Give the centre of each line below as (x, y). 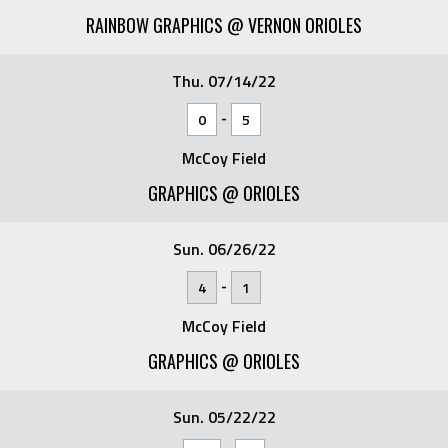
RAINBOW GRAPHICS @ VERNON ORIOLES (224, 24)
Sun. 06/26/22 (224, 248)
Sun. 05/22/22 (224, 416)
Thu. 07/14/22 (224, 80)
